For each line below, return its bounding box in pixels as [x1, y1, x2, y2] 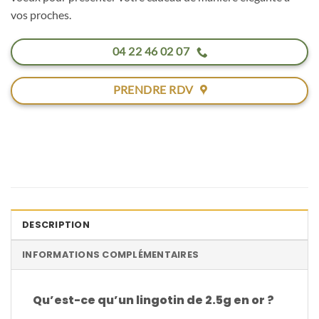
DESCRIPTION [22, 218, 90, 231]
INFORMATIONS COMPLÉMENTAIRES [22, 248, 199, 261]
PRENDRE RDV [113, 83, 194, 97]
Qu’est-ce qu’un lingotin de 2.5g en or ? [33, 291, 274, 308]
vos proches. [11, 8, 71, 22]
